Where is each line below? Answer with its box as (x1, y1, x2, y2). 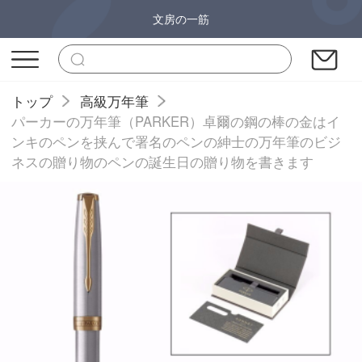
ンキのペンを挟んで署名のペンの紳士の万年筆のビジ (11, 131, 342, 151)
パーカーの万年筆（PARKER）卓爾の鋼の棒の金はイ (11, 111, 341, 131)
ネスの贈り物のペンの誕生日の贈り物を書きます (11, 151, 314, 171)
